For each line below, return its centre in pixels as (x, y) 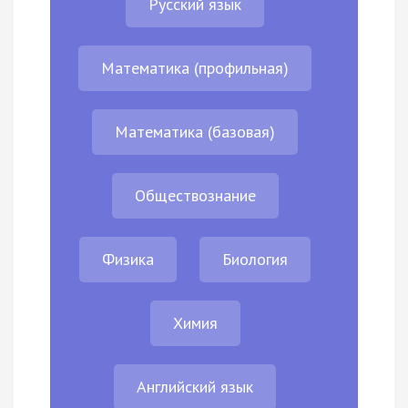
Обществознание (195, 196)
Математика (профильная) (195, 68)
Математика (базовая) (195, 132)
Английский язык (195, 387)
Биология (255, 260)
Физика (128, 260)
